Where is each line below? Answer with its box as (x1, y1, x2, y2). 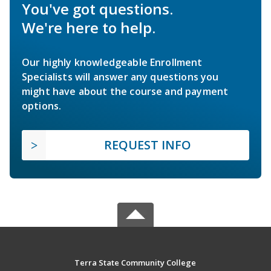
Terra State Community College (74, 257, 197, 269)
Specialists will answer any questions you (22, 70, 219, 84)
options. (22, 99, 62, 113)
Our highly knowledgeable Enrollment (22, 56, 203, 70)
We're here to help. (22, 18, 155, 38)
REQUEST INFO (104, 137, 191, 154)
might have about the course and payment (22, 85, 229, 99)
